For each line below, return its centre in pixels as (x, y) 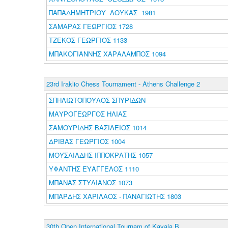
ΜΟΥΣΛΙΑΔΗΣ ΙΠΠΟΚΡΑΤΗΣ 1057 (101, 155)
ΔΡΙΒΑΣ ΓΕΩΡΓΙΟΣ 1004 (87, 141)
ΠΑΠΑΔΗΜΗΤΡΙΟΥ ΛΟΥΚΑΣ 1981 (102, 12)
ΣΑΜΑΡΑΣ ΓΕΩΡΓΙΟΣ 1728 (91, 26)
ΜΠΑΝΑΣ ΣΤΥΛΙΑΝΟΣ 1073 (90, 182)
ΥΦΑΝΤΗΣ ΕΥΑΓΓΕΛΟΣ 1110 (94, 169)
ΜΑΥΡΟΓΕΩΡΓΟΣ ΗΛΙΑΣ (89, 114)
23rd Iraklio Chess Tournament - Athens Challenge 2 (123, 84)
